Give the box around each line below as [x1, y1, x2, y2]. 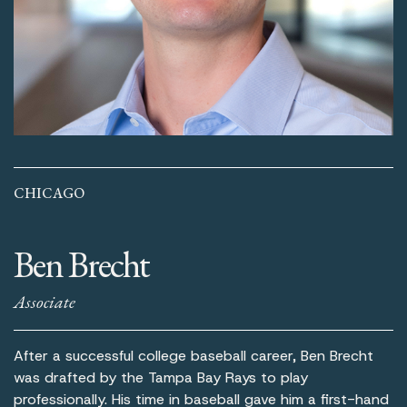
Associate [14, 290, 75, 314]
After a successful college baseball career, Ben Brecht [14, 346, 373, 366]
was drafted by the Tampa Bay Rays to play [14, 368, 308, 388]
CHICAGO [14, 184, 84, 203]
